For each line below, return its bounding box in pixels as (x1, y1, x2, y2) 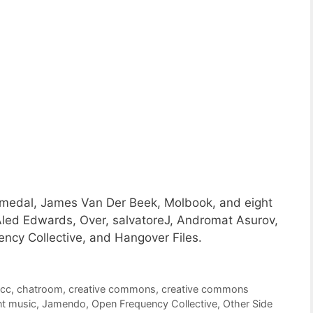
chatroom (17, 282, 64, 295)
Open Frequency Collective (92, 297, 217, 310)
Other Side (223, 297, 272, 310)
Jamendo (42, 297, 86, 310)
